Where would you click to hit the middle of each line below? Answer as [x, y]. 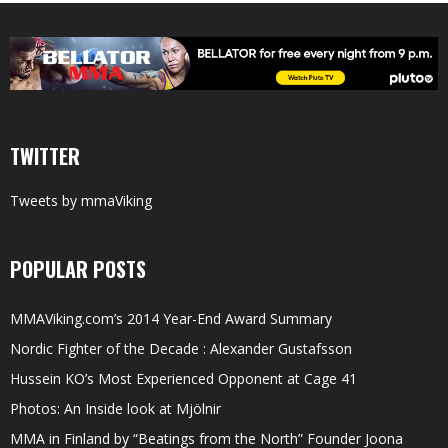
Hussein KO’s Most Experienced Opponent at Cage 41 [183, 379]
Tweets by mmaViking [81, 201]
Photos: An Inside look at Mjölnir [115, 409]
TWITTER [45, 156]
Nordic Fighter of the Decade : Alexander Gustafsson [181, 349]
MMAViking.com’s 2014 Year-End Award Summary [171, 319]
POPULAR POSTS [78, 269]
